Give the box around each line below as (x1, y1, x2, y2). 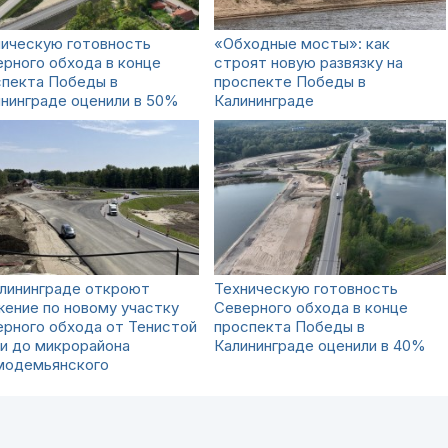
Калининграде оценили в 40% (214, 336, 426, 355)
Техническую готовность (214, 279, 398, 298)
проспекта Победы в (214, 317, 365, 336)
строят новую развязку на (214, 53, 403, 72)
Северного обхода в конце (214, 298, 408, 317)
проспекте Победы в (214, 72, 366, 91)
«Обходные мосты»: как (214, 34, 390, 53)
